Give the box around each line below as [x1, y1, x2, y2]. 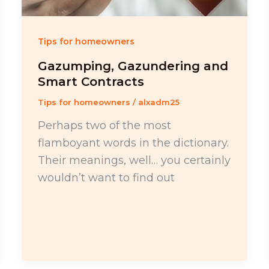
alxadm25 [138, 97, 180, 107]
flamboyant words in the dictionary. [37, 136, 229, 150]
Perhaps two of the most [37, 118, 171, 132]
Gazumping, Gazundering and [37, 59, 228, 74]
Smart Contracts [37, 74, 144, 89]
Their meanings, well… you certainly [37, 153, 231, 167]
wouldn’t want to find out [37, 171, 175, 184]
